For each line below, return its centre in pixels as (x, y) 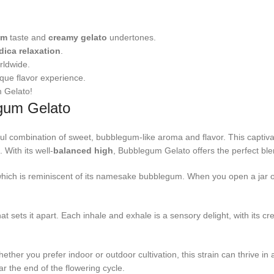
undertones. (131, 37)
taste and (28, 37)
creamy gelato (78, 37)
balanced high (83, 150)
